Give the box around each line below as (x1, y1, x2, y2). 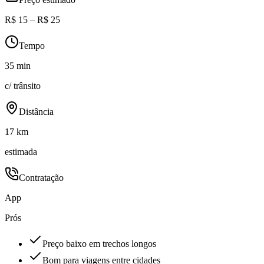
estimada (5, 147, 37, 157)
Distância (19, 107, 54, 117)
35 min (5, 61, 31, 71)
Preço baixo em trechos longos (42, 239, 156, 249)
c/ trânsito (5, 81, 41, 91)
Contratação (19, 173, 64, 183)
